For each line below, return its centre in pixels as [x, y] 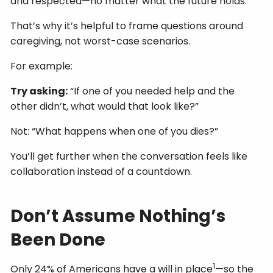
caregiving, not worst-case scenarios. [101, 41]
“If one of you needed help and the [151, 91]
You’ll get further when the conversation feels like [129, 156]
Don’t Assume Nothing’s [118, 216]
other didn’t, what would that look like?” [105, 106]
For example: [42, 66]
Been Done [58, 239]
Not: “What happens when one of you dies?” [115, 131]
